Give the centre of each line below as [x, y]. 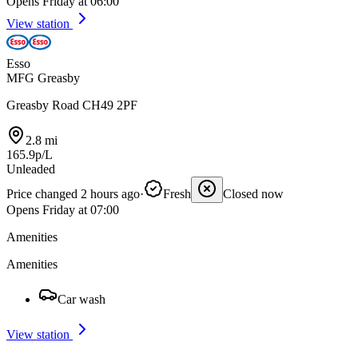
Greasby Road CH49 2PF [72, 105]
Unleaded [31, 169]
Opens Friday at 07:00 [63, 210]
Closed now [253, 194]
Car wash [82, 299]
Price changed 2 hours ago [73, 194]
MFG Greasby [43, 78]
